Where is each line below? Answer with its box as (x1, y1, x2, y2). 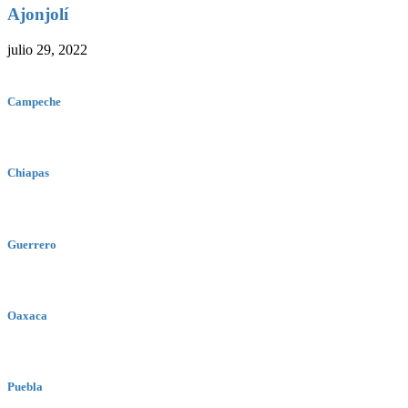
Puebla (7, 380, 43, 394)
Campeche (7, 95, 61, 109)
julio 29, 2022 (7, 41, 87, 57)
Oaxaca (7, 309, 47, 323)
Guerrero (7, 237, 56, 251)
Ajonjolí (7, 5, 68, 25)
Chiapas (7, 166, 49, 180)
